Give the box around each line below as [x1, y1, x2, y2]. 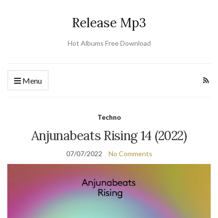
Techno [97, 113, 121, 121]
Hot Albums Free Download [67, 39, 151, 47]
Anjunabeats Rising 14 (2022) [31, 127, 187, 144]
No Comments [108, 149, 152, 158]
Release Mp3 [72, 15, 146, 31]
